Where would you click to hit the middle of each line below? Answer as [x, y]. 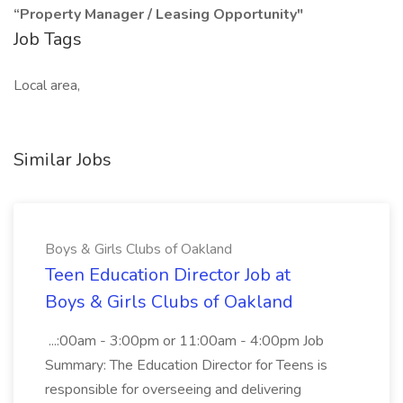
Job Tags [48, 39]
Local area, [47, 85]
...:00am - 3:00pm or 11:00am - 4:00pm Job [184, 341]
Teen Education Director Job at [168, 275]
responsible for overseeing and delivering [173, 390]
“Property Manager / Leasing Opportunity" [158, 14]
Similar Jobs [63, 160]
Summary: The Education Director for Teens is [186, 365]
